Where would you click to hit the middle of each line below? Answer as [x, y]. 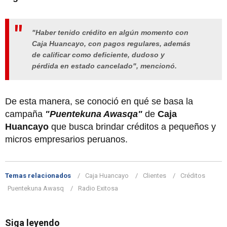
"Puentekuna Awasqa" [94, 114]
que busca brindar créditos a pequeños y [132, 127]
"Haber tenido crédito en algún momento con [110, 33]
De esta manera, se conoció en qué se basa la [99, 102]
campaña [25, 114]
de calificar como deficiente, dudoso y [98, 55]
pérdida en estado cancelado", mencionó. [105, 66]
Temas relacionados [38, 176]
